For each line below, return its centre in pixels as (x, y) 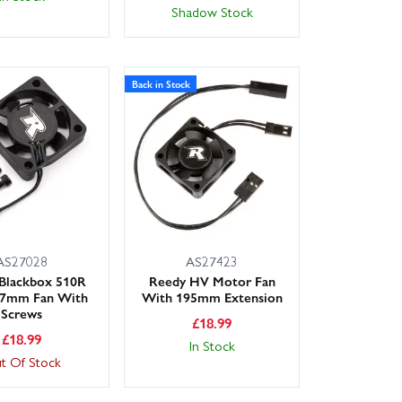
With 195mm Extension (212, 297)
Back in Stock (161, 84)
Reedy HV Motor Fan (212, 280)
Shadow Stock (212, 12)
